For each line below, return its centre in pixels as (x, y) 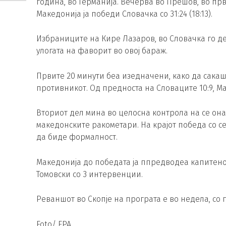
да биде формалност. (77, 137)
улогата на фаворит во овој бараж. (102, 51)
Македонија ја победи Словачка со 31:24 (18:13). (124, 14)
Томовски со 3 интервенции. (90, 174)
